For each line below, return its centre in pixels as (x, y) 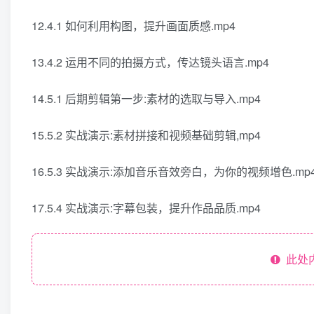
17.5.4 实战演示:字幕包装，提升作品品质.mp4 (146, 208)
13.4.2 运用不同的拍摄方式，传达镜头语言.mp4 (150, 62)
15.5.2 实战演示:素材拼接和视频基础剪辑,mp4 (146, 135)
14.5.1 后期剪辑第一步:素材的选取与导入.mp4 (146, 98)
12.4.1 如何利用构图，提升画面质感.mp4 (134, 26)
